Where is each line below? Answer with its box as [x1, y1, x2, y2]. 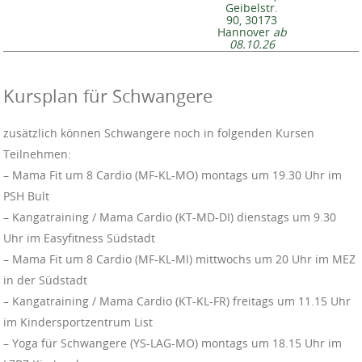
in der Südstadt [3, 271, 87, 288]
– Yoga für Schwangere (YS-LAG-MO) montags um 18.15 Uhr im [3, 335, 342, 351]
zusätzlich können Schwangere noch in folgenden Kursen [3, 124, 314, 141]
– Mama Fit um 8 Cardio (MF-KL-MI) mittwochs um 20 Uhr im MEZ [3, 250, 356, 267]
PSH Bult [3, 187, 49, 204]
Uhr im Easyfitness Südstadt [3, 229, 155, 246]
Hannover [217, 24, 273, 40]
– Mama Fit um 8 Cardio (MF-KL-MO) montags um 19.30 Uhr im [3, 166, 342, 183]
